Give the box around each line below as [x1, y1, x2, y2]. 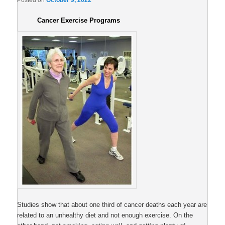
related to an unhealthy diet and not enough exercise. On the [17, 211, 193, 219]
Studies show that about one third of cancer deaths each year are [17, 201, 207, 209]
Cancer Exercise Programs [37, 17, 121, 25]
